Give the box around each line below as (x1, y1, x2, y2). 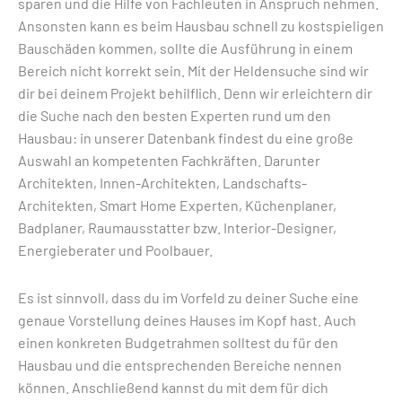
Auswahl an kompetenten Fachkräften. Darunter (18, 152, 320, 169)
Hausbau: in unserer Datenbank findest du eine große (18, 129, 354, 146)
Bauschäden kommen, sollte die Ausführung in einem (18, 39, 353, 57)
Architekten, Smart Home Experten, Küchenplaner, (18, 197, 336, 214)
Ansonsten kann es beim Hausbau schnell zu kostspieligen (18, 17, 384, 34)
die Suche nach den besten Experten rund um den (18, 107, 331, 124)
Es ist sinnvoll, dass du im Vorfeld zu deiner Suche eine (18, 289, 359, 306)
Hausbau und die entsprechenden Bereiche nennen (18, 356, 342, 373)
